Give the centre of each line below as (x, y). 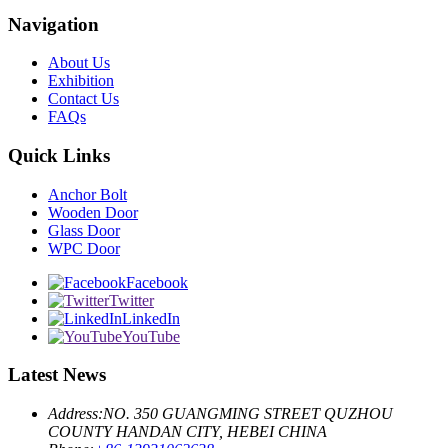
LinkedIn (151, 318)
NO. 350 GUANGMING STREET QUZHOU (248, 414)
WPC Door (84, 248)
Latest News (57, 375)
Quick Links (59, 155)
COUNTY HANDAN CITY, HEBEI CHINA (187, 432)
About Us (79, 63)
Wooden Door (93, 212)
